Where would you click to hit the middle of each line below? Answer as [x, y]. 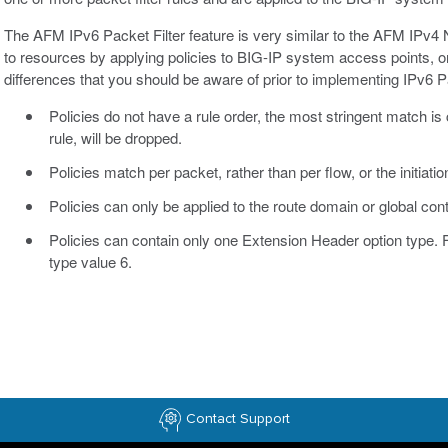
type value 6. [90, 261]
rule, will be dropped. [115, 137]
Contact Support [238, 418]
